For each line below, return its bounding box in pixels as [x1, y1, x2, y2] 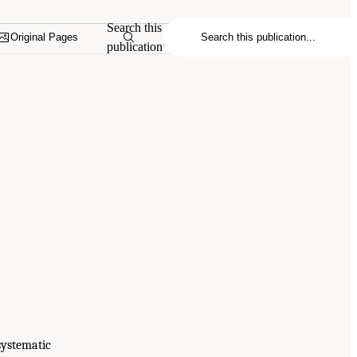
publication [107, 39, 163, 53]
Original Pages [10, 31, 79, 44]
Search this [107, 20, 163, 34]
